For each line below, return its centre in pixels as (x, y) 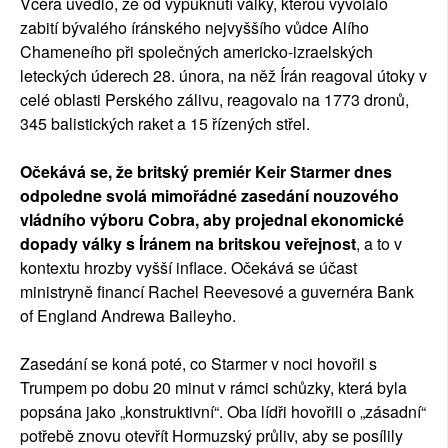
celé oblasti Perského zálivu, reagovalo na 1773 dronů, (214, 100)
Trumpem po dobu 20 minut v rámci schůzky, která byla (213, 388)
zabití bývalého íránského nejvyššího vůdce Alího (194, 28)
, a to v (379, 244)
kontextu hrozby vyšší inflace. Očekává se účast (188, 268)
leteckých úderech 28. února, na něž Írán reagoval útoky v (223, 76)
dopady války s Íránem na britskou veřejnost (188, 244)
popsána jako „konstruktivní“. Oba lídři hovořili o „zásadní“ (223, 412)
